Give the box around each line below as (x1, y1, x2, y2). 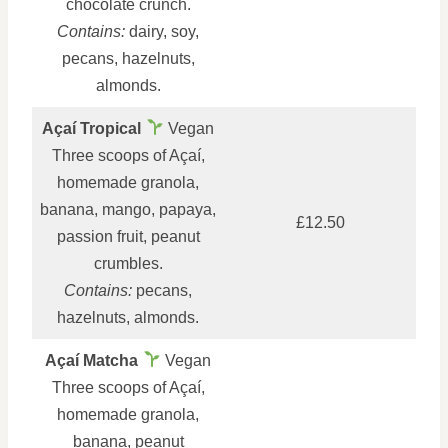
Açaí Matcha (45, 351, 139, 369)
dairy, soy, (125, 22, 199, 40)
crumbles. (93, 254, 163, 272)
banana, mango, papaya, (40, 200, 216, 218)
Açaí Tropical (42, 119, 142, 137)
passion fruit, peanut (56, 227, 200, 245)
